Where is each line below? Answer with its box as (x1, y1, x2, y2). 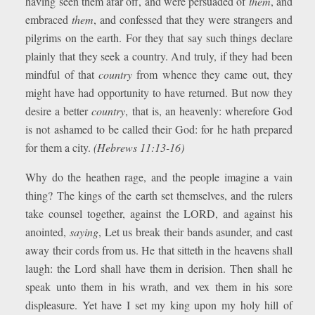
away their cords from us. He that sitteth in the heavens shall (25, 243, 292, 257)
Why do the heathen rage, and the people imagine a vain (25, 169, 292, 184)
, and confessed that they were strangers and (94, 12, 292, 27)
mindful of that (25, 67, 99, 82)
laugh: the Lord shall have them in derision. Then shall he (25, 261, 292, 276)
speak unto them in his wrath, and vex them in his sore (25, 279, 292, 294)
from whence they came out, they (132, 67, 292, 82)
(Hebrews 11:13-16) (94, 140, 185, 155)
